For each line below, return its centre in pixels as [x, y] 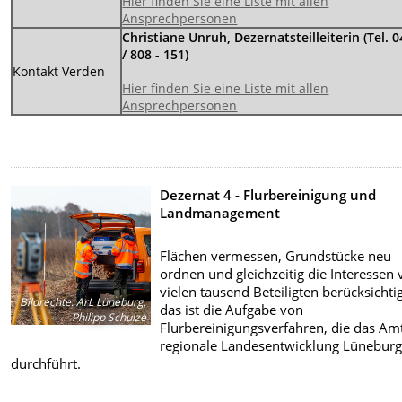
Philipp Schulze [109, 318]
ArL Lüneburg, [110, 302]
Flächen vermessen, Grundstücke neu [276, 255]
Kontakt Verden [59, 71]
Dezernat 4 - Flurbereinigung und [268, 194]
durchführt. [46, 363]
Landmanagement [220, 212]
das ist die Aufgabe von [232, 309]
